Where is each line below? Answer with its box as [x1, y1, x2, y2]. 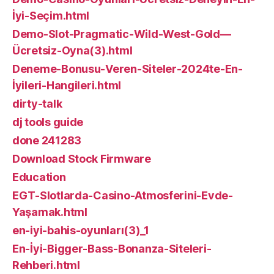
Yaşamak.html [12, 205, 87, 218]
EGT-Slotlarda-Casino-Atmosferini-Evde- [12, 188, 233, 202]
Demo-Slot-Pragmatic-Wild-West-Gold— [12, 27, 231, 40]
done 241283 [12, 133, 82, 147]
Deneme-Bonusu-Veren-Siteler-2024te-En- [12, 62, 243, 75]
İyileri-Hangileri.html [12, 78, 122, 92]
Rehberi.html [12, 258, 80, 272]
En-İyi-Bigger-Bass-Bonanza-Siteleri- [12, 242, 212, 255]
